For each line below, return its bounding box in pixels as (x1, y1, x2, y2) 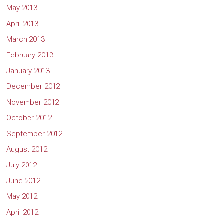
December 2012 (6, 82, 60, 91)
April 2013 (6, 19, 39, 28)
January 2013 (6, 66, 50, 75)
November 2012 (6, 97, 59, 107)
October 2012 (6, 113, 52, 122)
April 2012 (6, 207, 39, 217)
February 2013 (6, 50, 54, 59)
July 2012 (6, 160, 37, 169)
